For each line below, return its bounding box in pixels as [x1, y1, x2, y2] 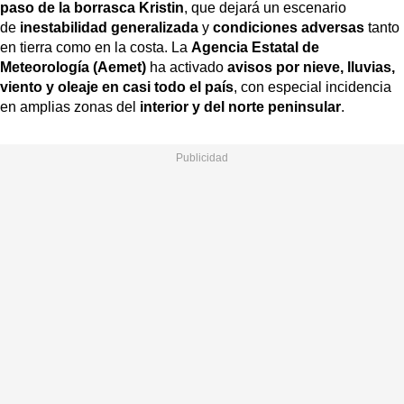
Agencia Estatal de [191, 39, 319, 55]
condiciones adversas [213, 19, 364, 35]
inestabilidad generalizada [20, 19, 198, 35]
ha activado [146, 59, 227, 75]
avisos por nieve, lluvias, [227, 59, 395, 75]
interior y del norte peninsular [140, 98, 341, 115]
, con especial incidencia [234, 78, 391, 95]
